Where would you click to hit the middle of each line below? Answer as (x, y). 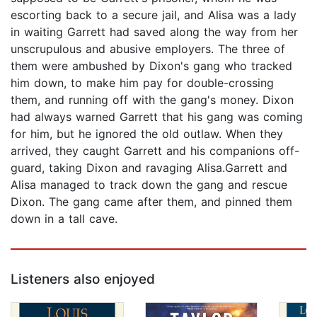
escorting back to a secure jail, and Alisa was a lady (154, 15)
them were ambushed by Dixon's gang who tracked (151, 66)
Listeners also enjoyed (83, 279)
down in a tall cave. (64, 219)
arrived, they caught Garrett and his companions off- (155, 151)
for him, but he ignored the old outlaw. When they (147, 134)
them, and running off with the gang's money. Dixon (152, 100)
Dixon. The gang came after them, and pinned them (151, 202)
